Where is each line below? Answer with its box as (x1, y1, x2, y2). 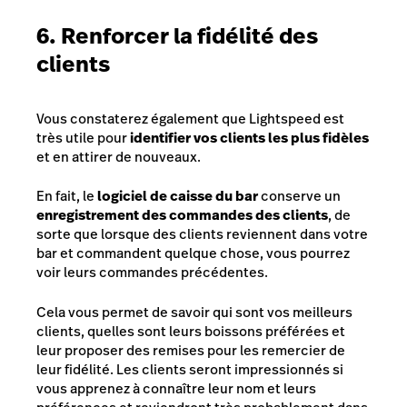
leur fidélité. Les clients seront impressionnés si (36, 359, 343, 379)
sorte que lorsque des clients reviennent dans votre (36, 224, 368, 244)
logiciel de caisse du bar (94, 186, 258, 206)
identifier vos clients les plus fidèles (130, 127, 369, 147)
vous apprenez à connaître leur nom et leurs (36, 378, 316, 398)
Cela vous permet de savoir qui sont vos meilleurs (36, 302, 352, 322)
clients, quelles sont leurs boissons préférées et (36, 321, 345, 341)
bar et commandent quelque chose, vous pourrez (36, 243, 350, 263)
